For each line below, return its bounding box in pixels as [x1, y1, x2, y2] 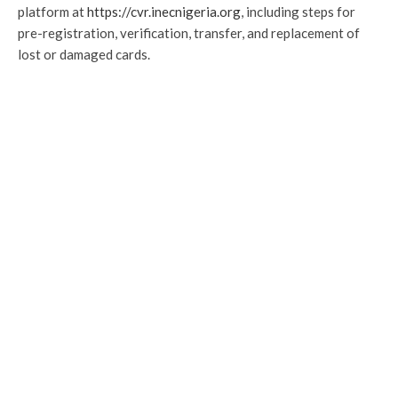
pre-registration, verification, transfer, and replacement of [18, 25, 360, 41]
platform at [18, 4, 87, 20]
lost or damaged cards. [18, 46, 150, 62]
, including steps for [241, 4, 355, 20]
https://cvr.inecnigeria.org [87, 4, 241, 20]
